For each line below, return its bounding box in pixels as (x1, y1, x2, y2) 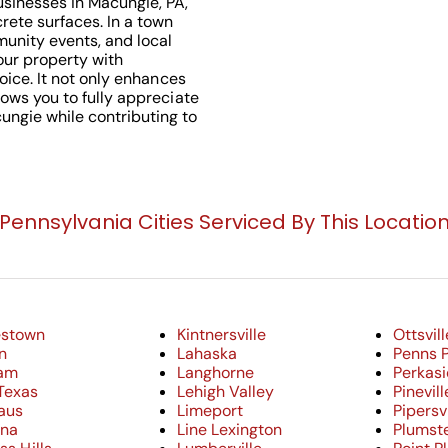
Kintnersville (176, 323, 266, 345)
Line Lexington (176, 418, 282, 440)
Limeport (176, 399, 243, 421)
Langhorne (176, 361, 254, 383)
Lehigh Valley (176, 380, 274, 402)
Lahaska (176, 342, 237, 364)
